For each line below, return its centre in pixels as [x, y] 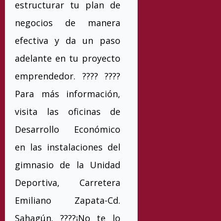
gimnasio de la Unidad [68, 165]
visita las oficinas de [68, 111]
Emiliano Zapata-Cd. [68, 200]
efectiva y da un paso [68, 40]
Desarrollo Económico [68, 129]
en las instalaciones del [68, 147]
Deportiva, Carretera [68, 183]
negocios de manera [68, 23]
